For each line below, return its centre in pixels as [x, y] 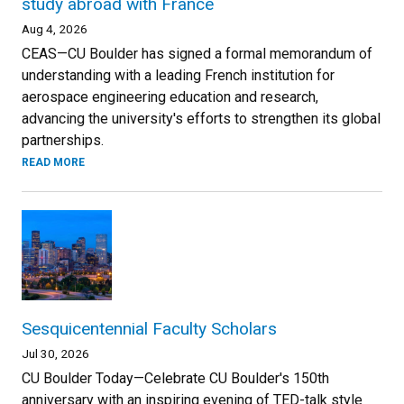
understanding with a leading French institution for [178, 75]
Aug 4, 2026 [55, 28]
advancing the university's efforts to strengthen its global [201, 118]
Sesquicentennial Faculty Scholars [149, 328]
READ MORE [53, 162]
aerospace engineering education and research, [170, 96]
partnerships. [63, 140]
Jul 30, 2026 [55, 353]
